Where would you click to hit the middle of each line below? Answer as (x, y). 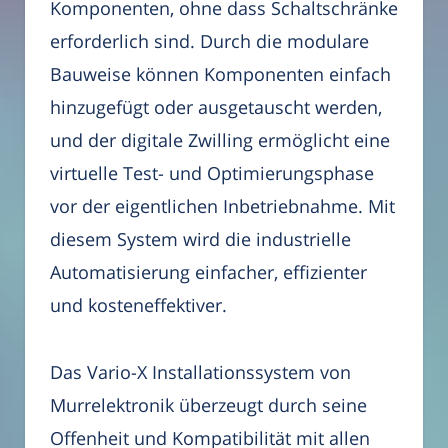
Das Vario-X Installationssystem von (200, 371)
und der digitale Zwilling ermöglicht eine (220, 140)
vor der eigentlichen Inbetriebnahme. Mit (222, 206)
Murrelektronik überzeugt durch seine (208, 404)
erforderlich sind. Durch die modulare (209, 41)
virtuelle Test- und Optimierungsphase (212, 173)
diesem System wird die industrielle (200, 239)
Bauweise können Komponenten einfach (220, 74)
